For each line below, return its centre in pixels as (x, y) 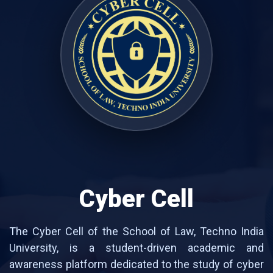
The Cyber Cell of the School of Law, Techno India (136, 231)
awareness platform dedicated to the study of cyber (136, 264)
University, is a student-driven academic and (136, 247)
